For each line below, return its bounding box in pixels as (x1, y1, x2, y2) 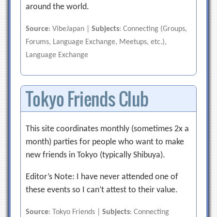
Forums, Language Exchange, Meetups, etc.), (26, 38, 167, 46)
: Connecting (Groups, (119, 25, 187, 33)
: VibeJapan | (48, 25, 92, 33)
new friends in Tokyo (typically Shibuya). (26, 151, 166, 160)
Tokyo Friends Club (26, 86, 149, 111)
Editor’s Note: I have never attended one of (26, 172, 179, 182)
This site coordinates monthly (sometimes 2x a (26, 124, 189, 134)
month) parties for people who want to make (26, 138, 185, 147)
